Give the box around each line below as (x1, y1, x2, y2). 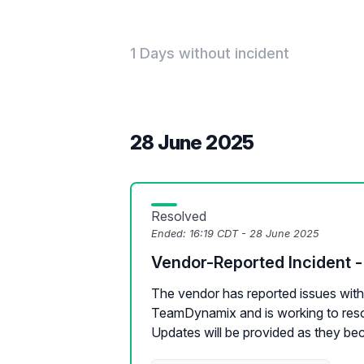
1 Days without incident (130, 45, 289, 62)
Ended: (151, 227, 189, 240)
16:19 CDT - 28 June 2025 (189, 227, 319, 240)
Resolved (151, 208, 206, 224)
